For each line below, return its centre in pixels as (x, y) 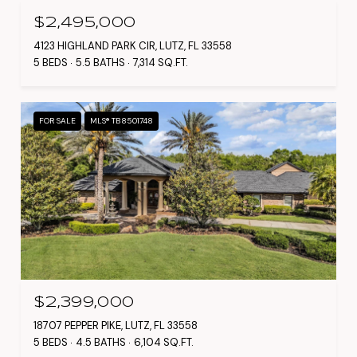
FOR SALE (57, 121)
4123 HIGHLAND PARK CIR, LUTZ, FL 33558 (133, 46)
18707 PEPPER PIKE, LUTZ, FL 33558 (116, 325)
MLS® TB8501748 (122, 121)
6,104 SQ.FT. (164, 342)
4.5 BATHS (101, 342)
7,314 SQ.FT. (161, 63)
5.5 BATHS (100, 63)
